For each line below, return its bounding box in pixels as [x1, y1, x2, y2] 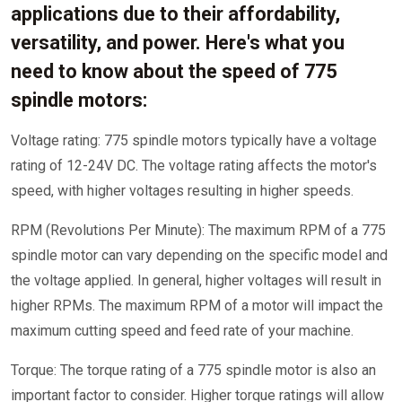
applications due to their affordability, [11, 3, 340, 25]
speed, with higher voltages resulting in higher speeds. [11, 182, 354, 199]
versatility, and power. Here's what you [11, 31, 345, 54]
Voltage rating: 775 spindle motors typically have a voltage [11, 132, 377, 149]
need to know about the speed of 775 [11, 60, 336, 83]
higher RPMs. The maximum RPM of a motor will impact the [11, 297, 383, 314]
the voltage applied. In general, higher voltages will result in [11, 272, 381, 289]
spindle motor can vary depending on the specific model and [11, 247, 388, 264]
